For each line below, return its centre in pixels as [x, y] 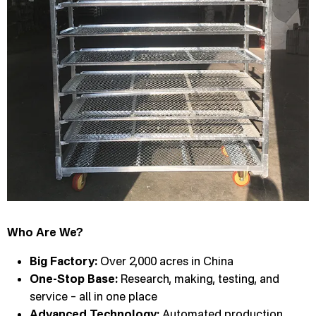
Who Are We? [45, 232]
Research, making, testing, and [199, 279]
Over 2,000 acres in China [165, 261]
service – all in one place [93, 296]
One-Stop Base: [74, 279]
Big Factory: [63, 261]
